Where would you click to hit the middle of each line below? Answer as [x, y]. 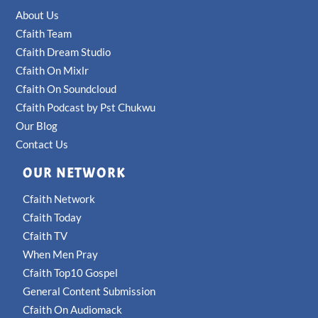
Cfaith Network [59, 199]
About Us [38, 15]
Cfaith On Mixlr [53, 71]
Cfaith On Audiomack [73, 310]
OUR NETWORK [75, 174]
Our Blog [37, 126]
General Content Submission [89, 291]
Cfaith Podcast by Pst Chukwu [86, 108]
